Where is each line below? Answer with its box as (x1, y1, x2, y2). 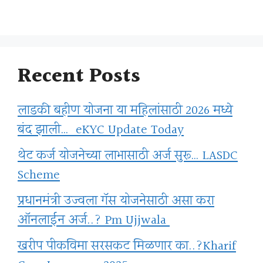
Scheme (18, 165, 60, 186)
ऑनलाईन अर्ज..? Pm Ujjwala (18, 210, 170, 231)
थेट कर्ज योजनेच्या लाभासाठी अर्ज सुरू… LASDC (18, 146, 238, 167)
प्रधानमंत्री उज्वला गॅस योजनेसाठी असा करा (18, 191, 214, 212)
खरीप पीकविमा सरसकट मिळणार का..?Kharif (18, 236, 236, 257)
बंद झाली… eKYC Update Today (18, 120, 184, 141)
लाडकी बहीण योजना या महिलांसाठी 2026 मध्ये (18, 100, 232, 122)
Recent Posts (18, 60, 140, 93)
